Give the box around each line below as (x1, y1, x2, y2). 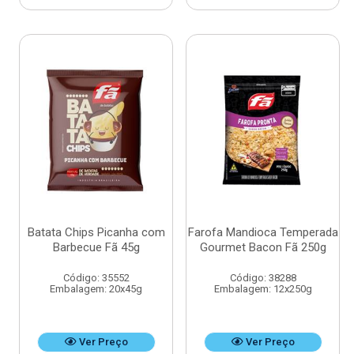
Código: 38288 (229, 272, 296, 284)
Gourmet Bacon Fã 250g (199, 240, 326, 254)
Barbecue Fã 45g (52, 240, 140, 254)
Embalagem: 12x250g (213, 283, 312, 295)
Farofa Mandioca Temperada (187, 225, 338, 239)
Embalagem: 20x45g (50, 283, 142, 295)
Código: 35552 (62, 272, 130, 284)
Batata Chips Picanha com (27, 225, 165, 239)
